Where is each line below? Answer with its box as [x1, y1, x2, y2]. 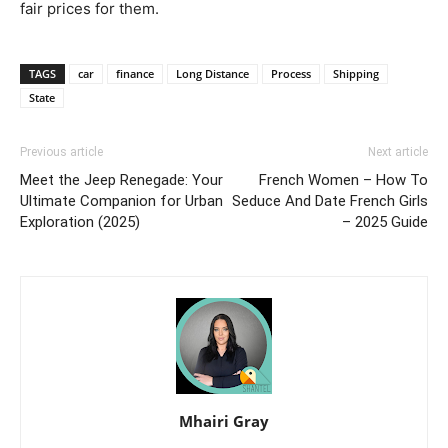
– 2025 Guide [342, 213, 428, 232]
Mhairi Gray [179, 411, 269, 432]
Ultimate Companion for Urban [20, 192, 223, 211]
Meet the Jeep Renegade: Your [20, 171, 223, 190]
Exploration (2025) [20, 213, 140, 232]
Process [271, 66, 311, 82]
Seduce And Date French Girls [232, 192, 428, 211]
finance [116, 66, 154, 82]
